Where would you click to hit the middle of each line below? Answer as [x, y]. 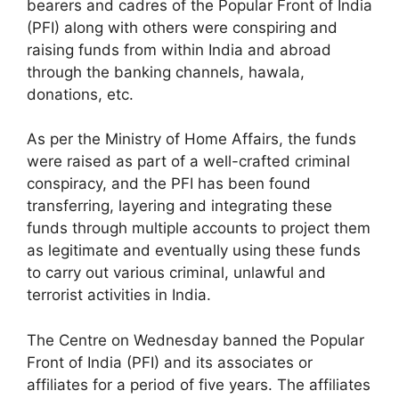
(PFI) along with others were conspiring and [182, 27]
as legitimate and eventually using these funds [194, 250]
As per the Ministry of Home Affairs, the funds [191, 139]
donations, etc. [80, 94]
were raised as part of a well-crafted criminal [188, 161]
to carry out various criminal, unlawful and [176, 273]
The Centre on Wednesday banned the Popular [195, 340]
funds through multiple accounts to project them [199, 228]
